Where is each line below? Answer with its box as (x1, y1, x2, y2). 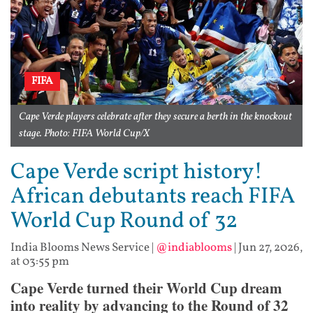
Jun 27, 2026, (238, 240, 303, 256)
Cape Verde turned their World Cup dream (10, 277, 282, 299)
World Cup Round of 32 (10, 206, 238, 238)
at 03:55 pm (10, 254, 69, 270)
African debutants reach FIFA (10, 182, 296, 213)
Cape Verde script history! (10, 157, 263, 189)
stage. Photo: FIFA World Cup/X (19, 126, 150, 142)
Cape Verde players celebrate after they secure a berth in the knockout (19, 110, 292, 125)
